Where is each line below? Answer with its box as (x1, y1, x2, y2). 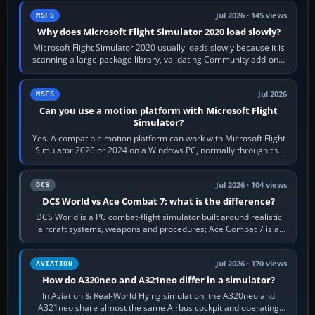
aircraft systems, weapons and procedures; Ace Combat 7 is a (38, 222, 280, 235)
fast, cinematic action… (114, 234, 204, 247)
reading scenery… (124, 65, 194, 77)
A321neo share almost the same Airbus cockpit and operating (38, 301, 280, 314)
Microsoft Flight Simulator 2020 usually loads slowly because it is (32, 41, 285, 53)
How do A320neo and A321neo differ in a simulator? (42, 273, 276, 286)
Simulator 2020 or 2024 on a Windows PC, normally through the (34, 143, 283, 156)
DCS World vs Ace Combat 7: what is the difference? (42, 194, 276, 207)
